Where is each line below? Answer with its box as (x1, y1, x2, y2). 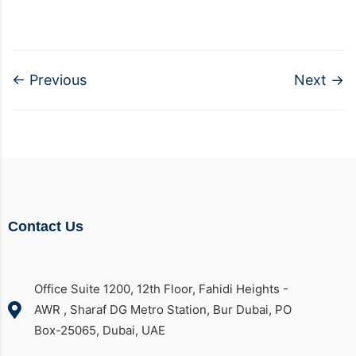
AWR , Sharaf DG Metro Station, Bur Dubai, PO (33, 302, 292, 318)
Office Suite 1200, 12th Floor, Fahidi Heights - (33, 281, 288, 297)
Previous (25, 72, 87, 89)
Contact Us (8, 219, 83, 235)
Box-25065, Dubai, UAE (33, 323, 165, 339)
